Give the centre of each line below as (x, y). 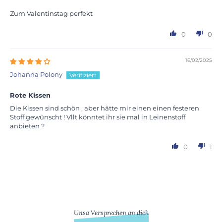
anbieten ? (27, 126)
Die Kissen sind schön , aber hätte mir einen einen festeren (105, 108)
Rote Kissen (30, 95)
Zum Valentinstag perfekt (51, 13)
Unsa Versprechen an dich (111, 213)
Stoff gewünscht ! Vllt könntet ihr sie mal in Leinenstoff (98, 117)
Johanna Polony (36, 74)
